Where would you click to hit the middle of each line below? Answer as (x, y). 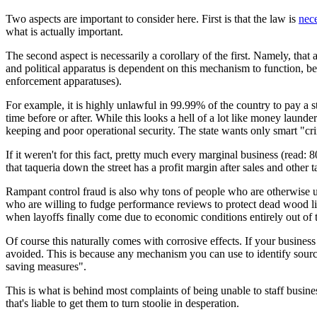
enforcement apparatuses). (64, 81)
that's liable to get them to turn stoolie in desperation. (122, 304)
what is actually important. (64, 32)
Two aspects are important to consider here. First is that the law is (152, 19)
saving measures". (46, 267)
